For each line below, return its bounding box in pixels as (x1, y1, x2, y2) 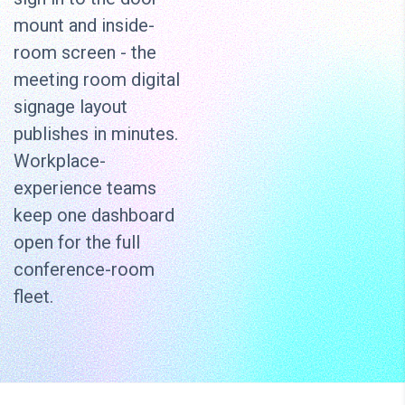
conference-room (14, 259, 155, 281)
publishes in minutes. (14, 123, 178, 146)
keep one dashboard (14, 204, 174, 227)
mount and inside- (14, 14, 155, 37)
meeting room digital (14, 69, 180, 91)
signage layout (14, 96, 127, 118)
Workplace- (14, 150, 106, 173)
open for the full (14, 231, 140, 254)
